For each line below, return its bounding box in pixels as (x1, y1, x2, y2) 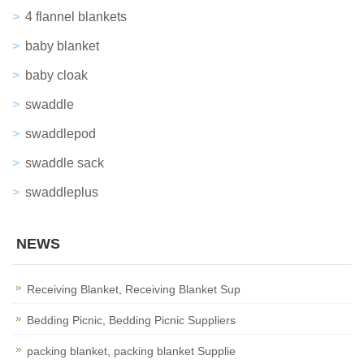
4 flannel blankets (25, 10, 127, 24)
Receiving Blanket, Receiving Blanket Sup (27, 283, 240, 296)
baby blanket (25, 39, 99, 53)
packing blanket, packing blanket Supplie (27, 344, 236, 357)
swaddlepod (25, 127, 96, 141)
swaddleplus (25, 185, 98, 199)
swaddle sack (25, 156, 104, 170)
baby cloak (25, 68, 88, 82)
